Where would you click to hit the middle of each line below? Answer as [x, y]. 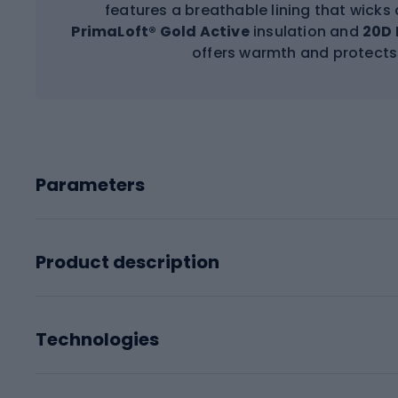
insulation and [306, 31]
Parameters [90, 184]
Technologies [97, 339]
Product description [127, 262]
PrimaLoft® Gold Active [160, 31]
